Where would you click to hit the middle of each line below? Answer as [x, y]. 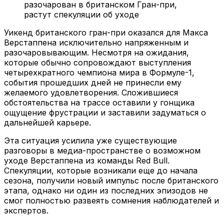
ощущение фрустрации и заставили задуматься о [105, 112]
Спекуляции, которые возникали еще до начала [101, 170]
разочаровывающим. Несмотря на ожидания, [96, 52]
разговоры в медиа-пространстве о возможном [102, 150]
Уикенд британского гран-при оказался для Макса [106, 32]
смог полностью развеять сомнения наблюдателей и [111, 200]
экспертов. [26, 210]
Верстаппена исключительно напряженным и [96, 42]
